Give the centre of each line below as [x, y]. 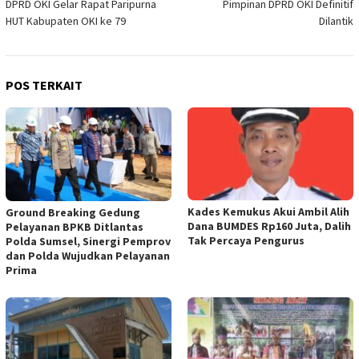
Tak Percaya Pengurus [246, 240]
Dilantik [336, 21]
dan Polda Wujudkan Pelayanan [88, 256]
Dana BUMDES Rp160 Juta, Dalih [269, 226]
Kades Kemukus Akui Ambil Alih [268, 212]
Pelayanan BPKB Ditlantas [75, 227]
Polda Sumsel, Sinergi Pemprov [88, 242]
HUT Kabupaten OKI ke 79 [66, 21]
